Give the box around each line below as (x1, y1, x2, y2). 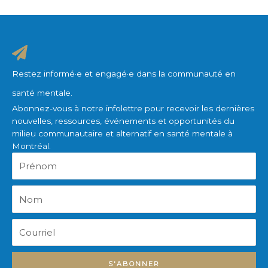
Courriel (11, 219, 43, 229)
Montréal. (12, 141, 51, 151)
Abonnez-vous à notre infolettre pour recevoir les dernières (12, 103, 254, 113)
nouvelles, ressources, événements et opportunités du (12, 115, 234, 126)
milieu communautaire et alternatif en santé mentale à (12, 128, 233, 138)
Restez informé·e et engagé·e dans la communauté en (12, 68, 236, 78)
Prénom (11, 153, 45, 163)
